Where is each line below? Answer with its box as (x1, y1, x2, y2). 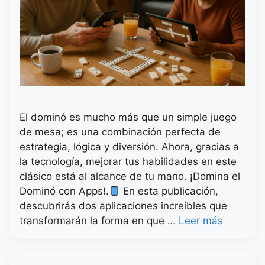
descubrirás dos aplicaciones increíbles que (20, 200, 227, 212)
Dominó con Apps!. (20, 185, 109, 198)
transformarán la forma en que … (20, 215, 179, 227)
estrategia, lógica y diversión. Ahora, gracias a (20, 141, 239, 153)
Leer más (179, 215, 223, 227)
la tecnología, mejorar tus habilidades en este (20, 156, 237, 168)
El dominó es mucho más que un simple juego (20, 111, 237, 124)
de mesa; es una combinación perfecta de (20, 126, 221, 138)
